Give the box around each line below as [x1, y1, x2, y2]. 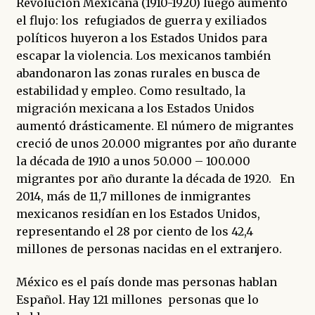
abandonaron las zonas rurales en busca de [15, 65, 260, 80]
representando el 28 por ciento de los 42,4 [15, 224, 253, 238]
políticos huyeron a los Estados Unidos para [15, 30, 267, 45]
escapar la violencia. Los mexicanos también [15, 48, 271, 63]
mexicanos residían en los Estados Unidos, [15, 206, 260, 221]
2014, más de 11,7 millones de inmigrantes [15, 188, 251, 203]
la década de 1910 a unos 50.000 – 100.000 [15, 153, 250, 168]
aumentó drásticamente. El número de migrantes [15, 118, 294, 133]
